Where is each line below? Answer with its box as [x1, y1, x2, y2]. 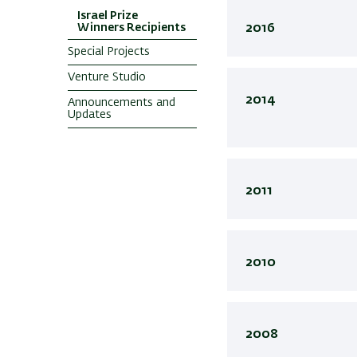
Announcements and [68, 97, 175, 108]
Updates [68, 109, 112, 120]
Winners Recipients [77, 22, 186, 33]
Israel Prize [77, 10, 138, 22]
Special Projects [68, 46, 150, 57]
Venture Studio [68, 72, 146, 83]
